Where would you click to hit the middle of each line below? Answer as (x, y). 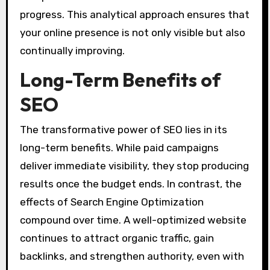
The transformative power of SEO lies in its (123, 130)
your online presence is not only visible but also (132, 32)
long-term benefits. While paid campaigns (119, 148)
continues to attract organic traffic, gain (117, 238)
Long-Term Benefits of (120, 79)
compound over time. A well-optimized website (133, 220)
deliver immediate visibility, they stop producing (134, 166)
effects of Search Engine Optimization (111, 202)
